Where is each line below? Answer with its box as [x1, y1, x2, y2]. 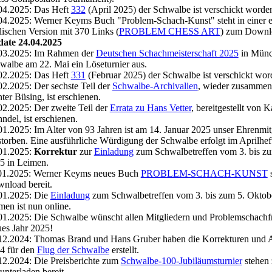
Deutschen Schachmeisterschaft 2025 [95, 48, 239, 58]
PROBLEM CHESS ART [118, 26, 220, 36]
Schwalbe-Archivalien [112, 81, 198, 91]
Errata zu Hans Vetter [109, 103, 191, 113]
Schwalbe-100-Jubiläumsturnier [120, 256, 242, 266]
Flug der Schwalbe [36, 245, 109, 255]
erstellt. [109, 245, 139, 255]
